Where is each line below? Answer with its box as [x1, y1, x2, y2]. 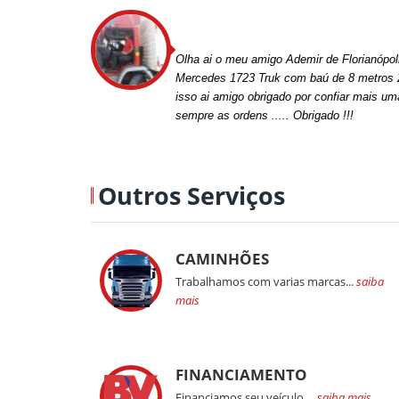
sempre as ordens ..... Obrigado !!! [175, 109, 354, 123]
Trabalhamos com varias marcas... [175, 273, 356, 289]
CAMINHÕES [175, 248, 269, 269]
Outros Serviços [98, 178, 285, 212]
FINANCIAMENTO [175, 363, 307, 385]
